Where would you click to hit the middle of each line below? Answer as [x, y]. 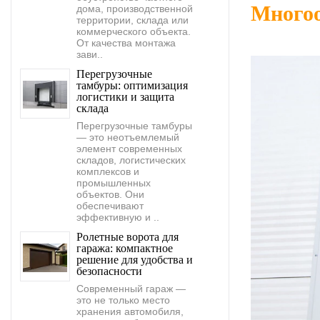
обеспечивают [110, 205]
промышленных [114, 182]
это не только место [123, 300]
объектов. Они [110, 194]
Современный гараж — [131, 288]
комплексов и [108, 171]
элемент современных [129, 148]
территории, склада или [132, 20]
